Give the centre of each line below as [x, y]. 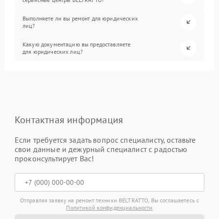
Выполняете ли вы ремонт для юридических [80, 19]
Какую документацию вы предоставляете [77, 44]
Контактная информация [69, 120]
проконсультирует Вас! [55, 158]
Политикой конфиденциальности [109, 207]
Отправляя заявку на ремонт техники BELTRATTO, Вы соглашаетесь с [109, 200]
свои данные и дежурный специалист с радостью [101, 149]
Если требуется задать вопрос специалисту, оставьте [105, 140]
